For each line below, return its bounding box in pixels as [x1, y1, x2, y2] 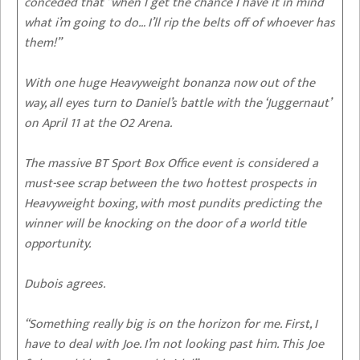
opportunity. [24, 233, 91, 256]
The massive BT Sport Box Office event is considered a [24, 153, 318, 175]
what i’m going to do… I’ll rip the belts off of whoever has [24, 12, 335, 35]
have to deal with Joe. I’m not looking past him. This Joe [24, 333, 324, 356]
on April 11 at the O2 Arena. [24, 112, 172, 135]
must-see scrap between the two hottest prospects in [24, 173, 317, 195]
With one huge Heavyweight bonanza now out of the [24, 72, 315, 95]
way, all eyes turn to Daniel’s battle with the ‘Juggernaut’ [24, 92, 331, 115]
